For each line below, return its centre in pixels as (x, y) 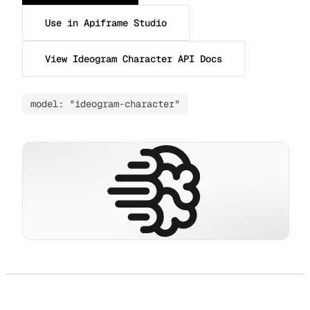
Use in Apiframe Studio (106, 23)
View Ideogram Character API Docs (134, 59)
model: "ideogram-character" (105, 104)
